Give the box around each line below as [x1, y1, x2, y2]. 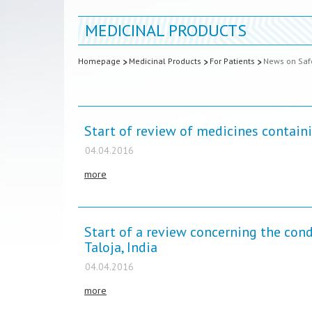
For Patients [210, 56, 255, 66]
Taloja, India [84, 238, 157, 256]
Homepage [78, 56, 120, 66]
